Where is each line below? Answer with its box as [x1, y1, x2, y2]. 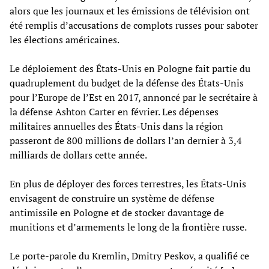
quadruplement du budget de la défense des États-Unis [10, 76, 244, 89]
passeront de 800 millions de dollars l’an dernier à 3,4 [10, 133, 242, 147]
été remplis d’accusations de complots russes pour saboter [10, 18, 258, 32]
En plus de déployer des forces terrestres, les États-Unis [10, 177, 246, 190]
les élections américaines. [10, 32, 119, 46]
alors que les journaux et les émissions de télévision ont [10, 4, 250, 17]
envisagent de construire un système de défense [10, 191, 214, 205]
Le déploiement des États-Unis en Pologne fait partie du [10, 61, 250, 75]
